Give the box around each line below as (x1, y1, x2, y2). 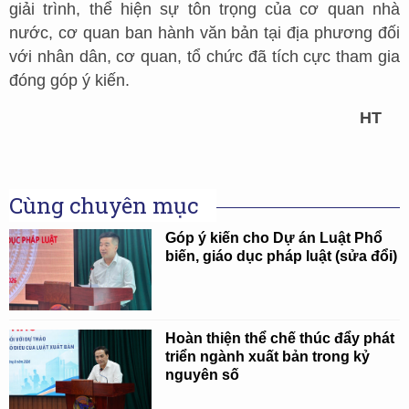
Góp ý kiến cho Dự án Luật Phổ (165, 230, 383, 246)
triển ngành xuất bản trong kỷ (165, 348, 371, 364)
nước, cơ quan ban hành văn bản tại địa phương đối (9, 23, 400, 42)
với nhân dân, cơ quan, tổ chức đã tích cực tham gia (9, 47, 400, 66)
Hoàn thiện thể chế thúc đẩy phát (165, 330, 395, 346)
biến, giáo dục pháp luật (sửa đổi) (165, 248, 398, 265)
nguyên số (165, 366, 240, 383)
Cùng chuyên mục (9, 191, 198, 221)
